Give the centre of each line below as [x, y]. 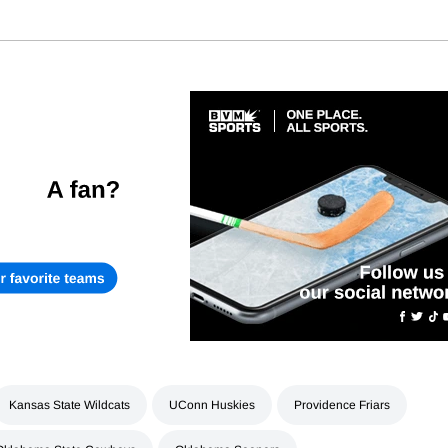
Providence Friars [342, 405]
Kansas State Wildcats [69, 405]
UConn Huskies [212, 405]
